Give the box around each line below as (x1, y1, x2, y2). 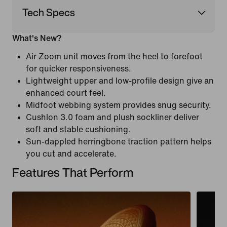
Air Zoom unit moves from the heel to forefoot (26, 52, 203, 61)
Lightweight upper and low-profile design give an (26, 76, 214, 85)
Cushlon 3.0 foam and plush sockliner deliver (26, 112, 199, 122)
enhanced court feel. (26, 88, 106, 97)
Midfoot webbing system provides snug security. (26, 100, 211, 109)
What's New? (12, 33, 62, 43)
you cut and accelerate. (26, 149, 117, 158)
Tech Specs (22, 5, 75, 20)
